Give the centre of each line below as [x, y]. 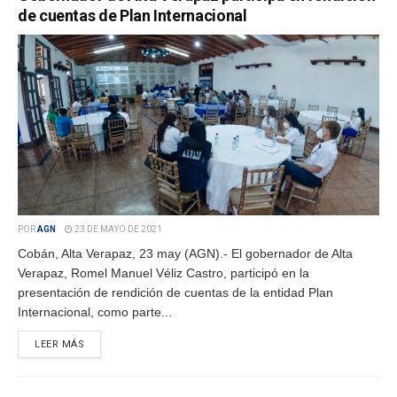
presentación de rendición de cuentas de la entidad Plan [175, 292]
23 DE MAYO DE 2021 [117, 229]
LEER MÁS [60, 344]
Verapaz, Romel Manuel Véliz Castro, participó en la [163, 273]
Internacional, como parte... [95, 312]
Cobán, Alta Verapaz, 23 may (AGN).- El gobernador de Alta [185, 253]
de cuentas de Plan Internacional [132, 16]
